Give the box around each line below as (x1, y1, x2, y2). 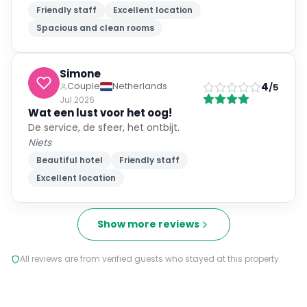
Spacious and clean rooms (36, 22, 154, 34)
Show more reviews (97, 217, 199, 231)
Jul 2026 (60, 94, 95, 106)
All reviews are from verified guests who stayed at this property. (20, 253, 281, 265)
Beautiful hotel (36, 154, 103, 166)
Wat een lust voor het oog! (28, 106, 172, 120)
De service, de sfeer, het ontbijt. (28, 121, 180, 134)
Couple (67, 80, 100, 92)
